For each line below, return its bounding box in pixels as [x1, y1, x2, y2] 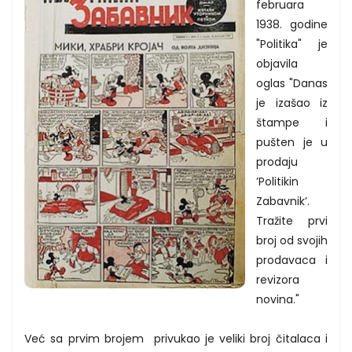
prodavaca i [256, 251, 328, 268]
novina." [256, 291, 299, 307]
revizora [256, 271, 299, 288]
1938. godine [256, 16, 328, 32]
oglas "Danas [256, 75, 328, 91]
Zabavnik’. [256, 192, 310, 209]
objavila [256, 55, 298, 71]
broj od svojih [256, 232, 328, 248]
